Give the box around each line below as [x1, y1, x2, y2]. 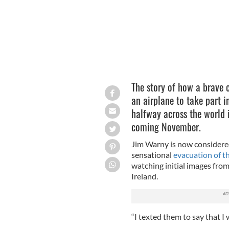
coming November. [131, 119, 201, 134]
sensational [131, 149, 173, 159]
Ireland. [131, 171, 158, 181]
